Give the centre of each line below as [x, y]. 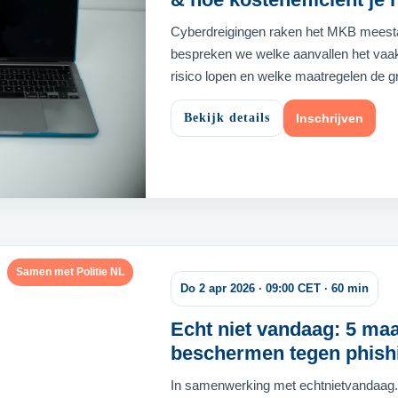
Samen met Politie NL [70, 271]
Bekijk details [227, 118]
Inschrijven [330, 119]
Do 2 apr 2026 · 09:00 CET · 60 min [275, 288]
